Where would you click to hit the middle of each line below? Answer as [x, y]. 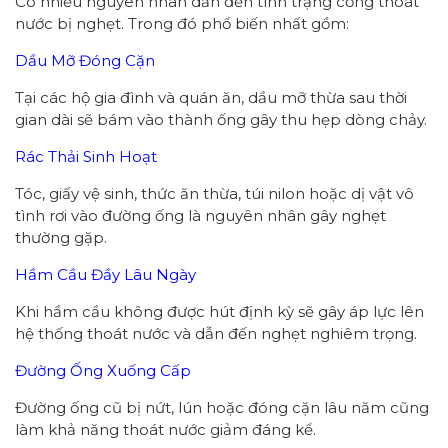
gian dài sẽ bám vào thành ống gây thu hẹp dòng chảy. [221, 119]
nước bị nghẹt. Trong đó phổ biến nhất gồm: [182, 23]
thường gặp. [61, 237]
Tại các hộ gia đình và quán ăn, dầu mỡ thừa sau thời [211, 97]
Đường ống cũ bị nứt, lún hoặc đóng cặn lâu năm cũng [222, 407]
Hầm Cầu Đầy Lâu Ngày [105, 274]
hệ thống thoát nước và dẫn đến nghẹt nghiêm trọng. [216, 333]
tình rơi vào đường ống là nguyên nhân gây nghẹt [200, 215]
